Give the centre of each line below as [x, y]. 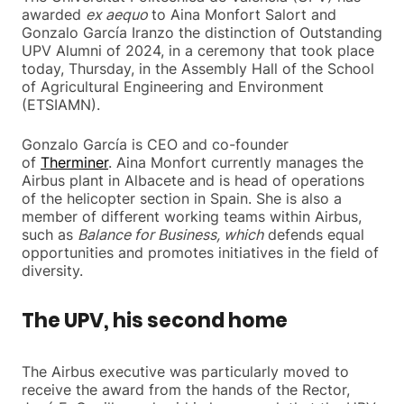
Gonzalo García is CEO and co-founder [155, 144]
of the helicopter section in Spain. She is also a [182, 198]
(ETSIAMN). [61, 104]
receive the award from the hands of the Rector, [186, 389]
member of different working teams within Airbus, [192, 216]
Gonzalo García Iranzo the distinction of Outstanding [202, 32]
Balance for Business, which [170, 234]
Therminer [74, 162]
